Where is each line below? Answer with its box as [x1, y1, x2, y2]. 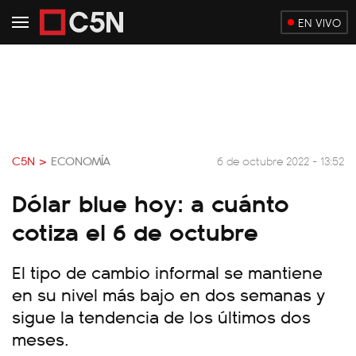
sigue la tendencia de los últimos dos [12, 304, 311, 328]
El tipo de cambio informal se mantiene [12, 259, 323, 284]
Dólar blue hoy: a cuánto [12, 184, 289, 219]
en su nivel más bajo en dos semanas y [12, 281, 325, 306]
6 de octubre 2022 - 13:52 [217, 152, 344, 168]
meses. [12, 326, 69, 350]
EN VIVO [298, 14, 341, 30]
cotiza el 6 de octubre [12, 213, 258, 248]
